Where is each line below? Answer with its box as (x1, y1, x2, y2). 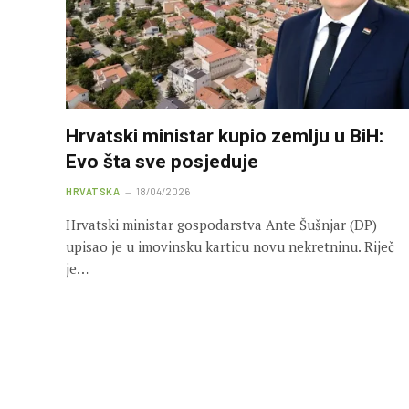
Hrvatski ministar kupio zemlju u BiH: (66, 124, 383, 147)
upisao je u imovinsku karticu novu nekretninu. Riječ (66, 236, 394, 256)
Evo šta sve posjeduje (66, 150, 258, 173)
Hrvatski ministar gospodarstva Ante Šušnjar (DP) (66, 215, 377, 234)
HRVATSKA (66, 184, 121, 197)
